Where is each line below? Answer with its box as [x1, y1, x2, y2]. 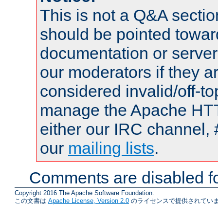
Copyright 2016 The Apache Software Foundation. [15, 189, 154, 197]
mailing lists [68, 138, 154, 157]
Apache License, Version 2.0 [48, 197, 129, 204]
